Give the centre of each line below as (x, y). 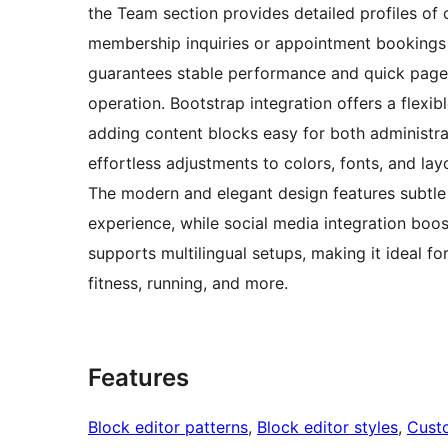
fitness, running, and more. (188, 282)
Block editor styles (327, 426)
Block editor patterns (168, 426)
